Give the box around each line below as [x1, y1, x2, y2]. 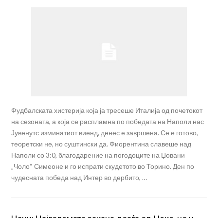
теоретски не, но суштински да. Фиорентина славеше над [11, 140, 191, 148]
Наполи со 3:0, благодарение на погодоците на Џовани [11, 151, 185, 160]
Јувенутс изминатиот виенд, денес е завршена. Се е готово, [11, 128, 198, 137]
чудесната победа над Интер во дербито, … [11, 173, 147, 182]
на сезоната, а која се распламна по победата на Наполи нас [11, 117, 204, 126]
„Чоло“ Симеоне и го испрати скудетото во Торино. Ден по [11, 162, 194, 171]
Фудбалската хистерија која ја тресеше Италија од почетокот [11, 106, 202, 115]
